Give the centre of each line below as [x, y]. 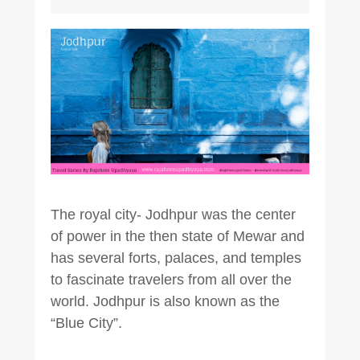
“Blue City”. [86, 323]
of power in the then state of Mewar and [177, 236]
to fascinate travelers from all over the [171, 279]
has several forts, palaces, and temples [176, 258]
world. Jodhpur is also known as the [165, 301]
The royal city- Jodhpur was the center [173, 214]
